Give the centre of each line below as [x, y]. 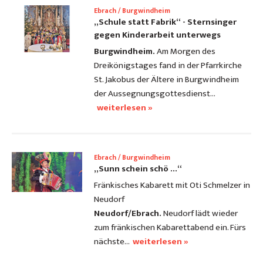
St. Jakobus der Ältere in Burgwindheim [166, 80]
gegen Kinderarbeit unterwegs [157, 35]
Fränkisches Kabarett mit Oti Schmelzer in [172, 186]
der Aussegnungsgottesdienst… [155, 94]
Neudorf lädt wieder [200, 214]
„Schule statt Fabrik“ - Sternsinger [165, 22]
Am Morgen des [185, 52]
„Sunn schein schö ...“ [138, 169]
